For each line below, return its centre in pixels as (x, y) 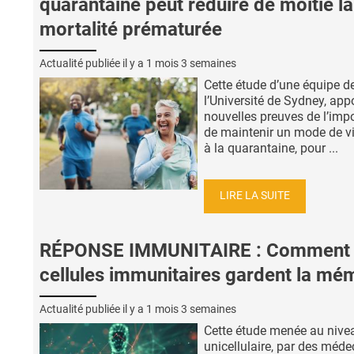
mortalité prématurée (131, 29)
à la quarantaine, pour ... (271, 148)
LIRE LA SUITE (255, 196)
